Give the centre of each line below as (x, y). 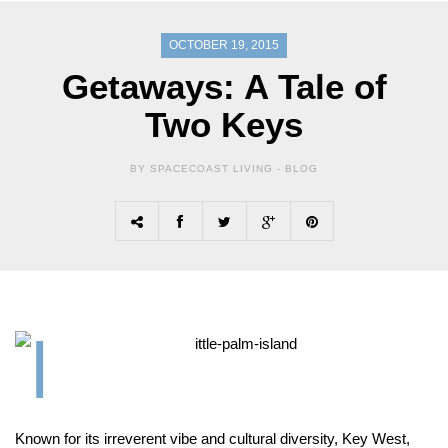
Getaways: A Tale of (224, 87)
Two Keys (224, 125)
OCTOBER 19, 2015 (224, 45)
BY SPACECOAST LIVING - (205, 169)
